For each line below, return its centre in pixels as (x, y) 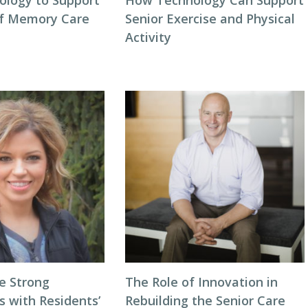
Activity (148, 37)
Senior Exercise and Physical (210, 19)
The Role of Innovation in (201, 282)
